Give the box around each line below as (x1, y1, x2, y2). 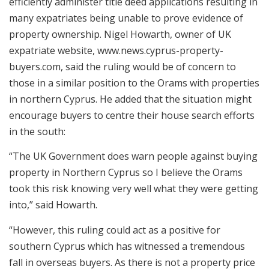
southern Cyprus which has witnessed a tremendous (9, 239, 245, 253)
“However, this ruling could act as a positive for (9, 223, 220, 237)
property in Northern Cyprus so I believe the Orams (9, 166, 243, 180)
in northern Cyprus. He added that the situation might (9, 92, 252, 106)
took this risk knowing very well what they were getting (9, 182, 258, 196)
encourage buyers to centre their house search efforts (9, 108, 255, 122)
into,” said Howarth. (9, 198, 97, 212)
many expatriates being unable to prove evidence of (9, 11, 243, 25)
